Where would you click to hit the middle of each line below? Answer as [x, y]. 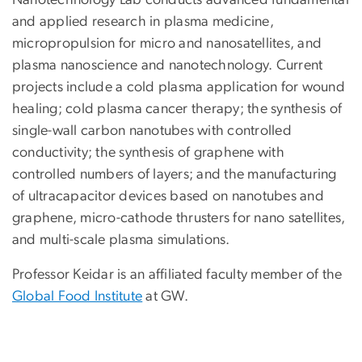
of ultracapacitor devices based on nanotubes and [168, 196]
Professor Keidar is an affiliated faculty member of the [177, 274]
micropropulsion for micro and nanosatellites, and [167, 43]
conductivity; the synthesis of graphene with [148, 152]
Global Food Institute [78, 296]
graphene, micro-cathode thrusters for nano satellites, [179, 218]
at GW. [165, 296]
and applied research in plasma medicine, [143, 21]
